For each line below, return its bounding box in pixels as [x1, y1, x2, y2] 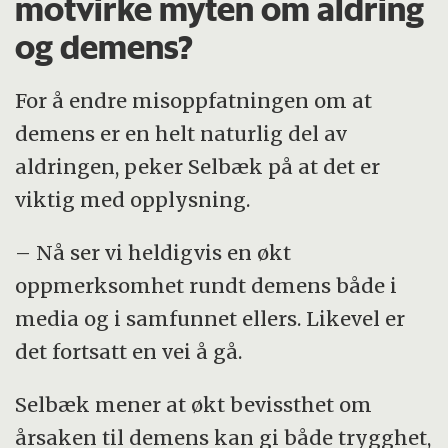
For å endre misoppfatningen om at [15, 87, 373, 113]
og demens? [15, 26, 194, 67]
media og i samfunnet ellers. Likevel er [15, 305, 406, 331]
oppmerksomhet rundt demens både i [15, 272, 398, 298]
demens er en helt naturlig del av [15, 120, 348, 146]
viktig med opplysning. [15, 186, 251, 212]
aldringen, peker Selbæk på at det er [15, 153, 381, 179]
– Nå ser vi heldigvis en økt [15, 239, 292, 265]
